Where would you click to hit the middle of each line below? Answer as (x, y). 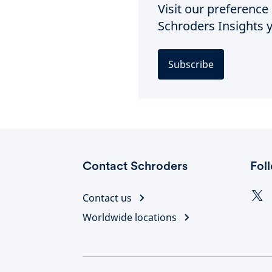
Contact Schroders (135, 166)
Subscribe (191, 65)
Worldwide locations (130, 218)
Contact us (107, 198)
